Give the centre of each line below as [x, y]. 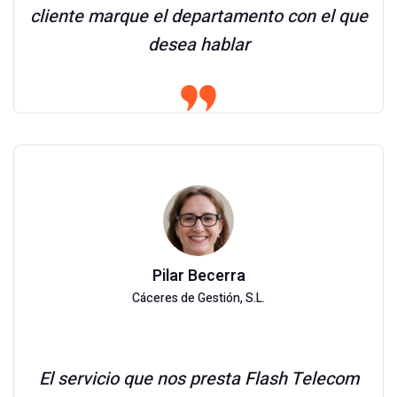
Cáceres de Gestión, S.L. [198, 298]
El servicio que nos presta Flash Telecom [198, 379]
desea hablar [198, 45]
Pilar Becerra [198, 276]
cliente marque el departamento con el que [198, 16]
